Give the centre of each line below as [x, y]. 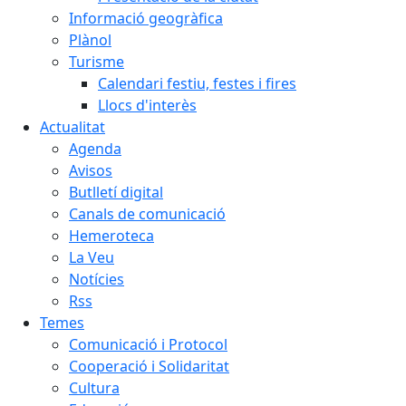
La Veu [92, 257]
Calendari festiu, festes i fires [197, 83]
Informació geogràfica [146, 18]
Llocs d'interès [147, 105]
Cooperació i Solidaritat [149, 366]
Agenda [95, 149]
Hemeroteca [111, 236]
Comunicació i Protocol [148, 344]
